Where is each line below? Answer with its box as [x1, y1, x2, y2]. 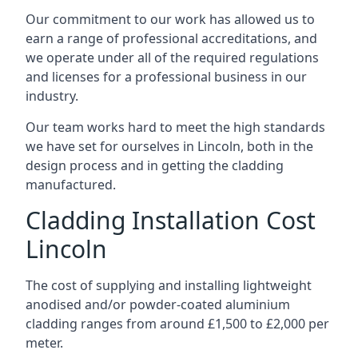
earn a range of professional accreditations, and [26, 30, 317, 47]
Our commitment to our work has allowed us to [26, 10, 315, 28]
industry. [26, 87, 78, 105]
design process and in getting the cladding [26, 157, 284, 174]
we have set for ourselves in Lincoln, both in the [26, 137, 313, 155]
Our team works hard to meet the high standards [26, 118, 325, 136]
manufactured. [26, 176, 116, 193]
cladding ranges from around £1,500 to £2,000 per [26, 315, 329, 332]
